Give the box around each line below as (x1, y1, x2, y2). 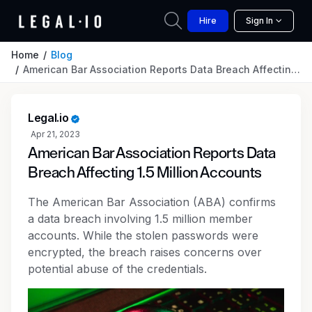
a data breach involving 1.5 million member (28, 212, 253, 226)
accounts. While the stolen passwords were (28, 228, 258, 242)
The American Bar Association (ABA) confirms (28, 195, 276, 209)
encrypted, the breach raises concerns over (28, 245, 262, 259)
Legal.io (28, 111, 69, 125)
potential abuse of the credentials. (28, 262, 207, 276)
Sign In (246, 15, 273, 26)
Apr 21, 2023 (31, 129, 80, 139)
